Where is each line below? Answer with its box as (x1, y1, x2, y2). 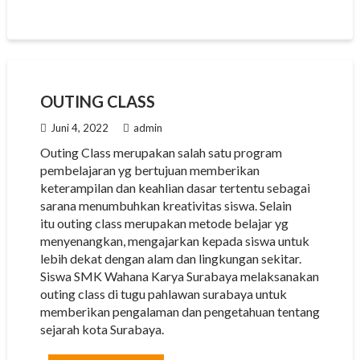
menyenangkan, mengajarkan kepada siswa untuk (39, 233, 309, 248)
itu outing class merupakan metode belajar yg (39, 215, 288, 231)
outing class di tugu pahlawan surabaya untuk (39, 286, 287, 301)
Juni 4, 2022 (50, 121, 108, 134)
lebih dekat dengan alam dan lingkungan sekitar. (39, 251, 301, 266)
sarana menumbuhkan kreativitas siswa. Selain (39, 198, 292, 213)
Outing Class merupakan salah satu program (39, 145, 282, 160)
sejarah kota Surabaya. (39, 321, 164, 337)
